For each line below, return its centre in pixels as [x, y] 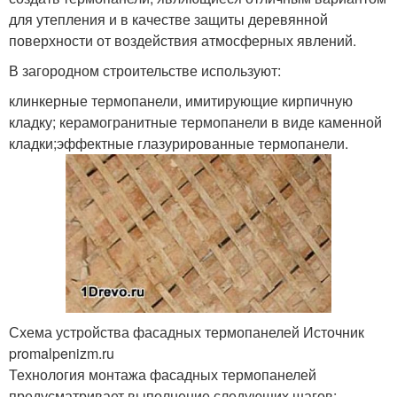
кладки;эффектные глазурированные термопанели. [179, 143]
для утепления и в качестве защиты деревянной [168, 19]
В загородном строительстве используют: [145, 70]
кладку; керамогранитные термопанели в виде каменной [195, 121]
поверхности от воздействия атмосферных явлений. [183, 40]
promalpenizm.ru [62, 354]
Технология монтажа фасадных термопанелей [163, 375]
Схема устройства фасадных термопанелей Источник [187, 332]
